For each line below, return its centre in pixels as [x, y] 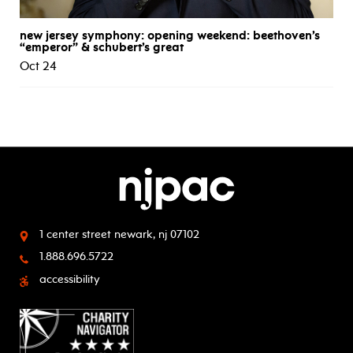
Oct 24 [38, 67]
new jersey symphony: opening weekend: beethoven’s [170, 36]
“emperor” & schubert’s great [102, 48]
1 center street [75, 235]
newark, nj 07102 [157, 235]
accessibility [70, 279]
